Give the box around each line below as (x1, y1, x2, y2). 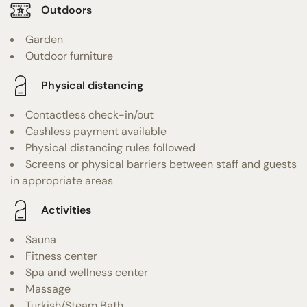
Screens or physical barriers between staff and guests (25, 156, 297, 171)
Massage (25, 281, 71, 296)
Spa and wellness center (25, 265, 148, 280)
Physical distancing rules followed (25, 140, 195, 155)
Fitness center (25, 248, 97, 263)
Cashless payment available (25, 123, 167, 138)
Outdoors (41, 3, 92, 18)
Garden (25, 32, 63, 47)
